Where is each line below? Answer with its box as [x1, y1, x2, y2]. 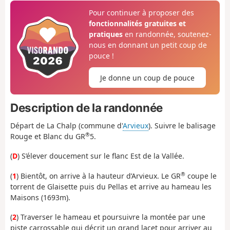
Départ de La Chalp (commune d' [10, 120, 123, 130]
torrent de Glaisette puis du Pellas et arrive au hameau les [10, 181, 212, 191]
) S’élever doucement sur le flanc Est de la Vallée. [17, 151, 184, 161]
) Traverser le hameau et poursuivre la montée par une [16, 212, 205, 222]
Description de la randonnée [10, 100, 163, 114]
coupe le [185, 170, 217, 181]
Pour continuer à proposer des [88, 7, 194, 17]
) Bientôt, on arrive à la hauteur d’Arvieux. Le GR [16, 170, 181, 181]
